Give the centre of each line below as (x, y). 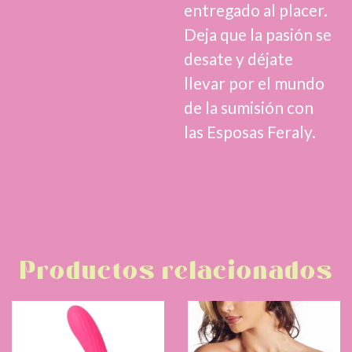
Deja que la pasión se (257, 34)
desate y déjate (238, 58)
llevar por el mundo (254, 82)
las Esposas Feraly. (249, 131)
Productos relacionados (176, 272)
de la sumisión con (248, 107)
